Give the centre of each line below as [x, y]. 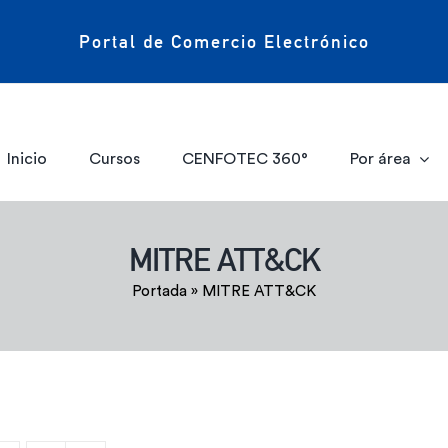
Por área [380, 158]
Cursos [115, 158]
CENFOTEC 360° [244, 158]
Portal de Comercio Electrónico [224, 41]
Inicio [27, 158]
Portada [159, 291]
